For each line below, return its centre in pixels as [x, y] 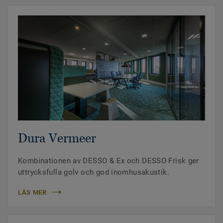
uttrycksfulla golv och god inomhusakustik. [94, 172]
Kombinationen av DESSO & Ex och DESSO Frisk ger [109, 161]
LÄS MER [32, 192]
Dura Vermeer [57, 138]
